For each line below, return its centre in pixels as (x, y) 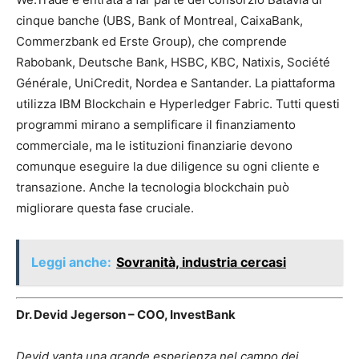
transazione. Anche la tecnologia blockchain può (153, 187)
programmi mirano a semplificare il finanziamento (156, 124)
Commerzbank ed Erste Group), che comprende (151, 41)
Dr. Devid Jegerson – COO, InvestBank (126, 315)
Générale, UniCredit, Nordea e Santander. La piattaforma (175, 83)
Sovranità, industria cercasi (201, 262)
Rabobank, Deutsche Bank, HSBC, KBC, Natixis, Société (173, 62)
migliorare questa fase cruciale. (105, 208)
